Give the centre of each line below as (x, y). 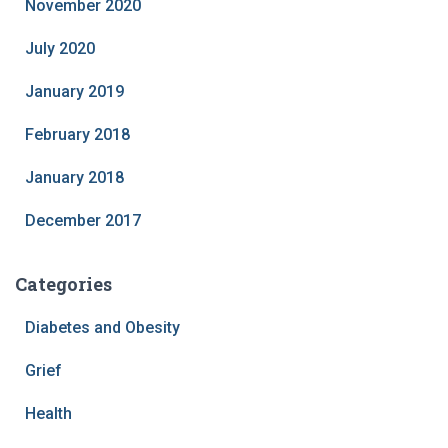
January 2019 (74, 91)
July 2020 (60, 48)
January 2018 (74, 177)
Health (48, 413)
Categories (63, 283)
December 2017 (83, 220)
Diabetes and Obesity (102, 327)
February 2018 (77, 134)
